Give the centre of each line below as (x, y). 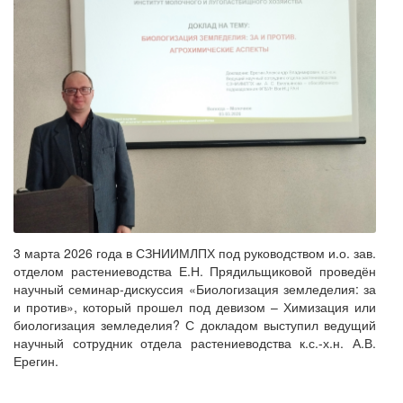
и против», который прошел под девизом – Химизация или (195, 306)
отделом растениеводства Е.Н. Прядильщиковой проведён (195, 270)
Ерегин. (36, 360)
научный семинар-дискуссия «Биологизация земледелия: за (195, 288)
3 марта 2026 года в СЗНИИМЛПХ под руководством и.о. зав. (195, 252)
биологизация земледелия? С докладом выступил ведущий (195, 324)
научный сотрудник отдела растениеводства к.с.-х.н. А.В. (195, 342)
